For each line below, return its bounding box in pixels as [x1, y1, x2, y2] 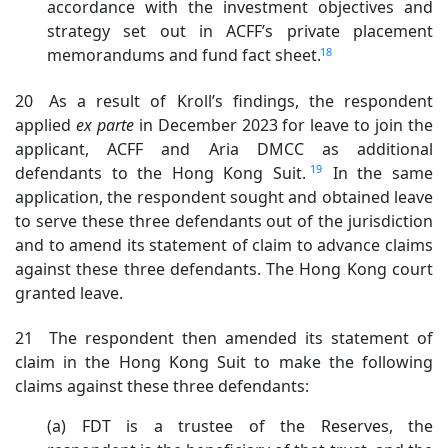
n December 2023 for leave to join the [142, 113, 434, 136]
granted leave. [15, 281, 123, 304]
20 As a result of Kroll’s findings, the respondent [15, 89, 433, 112]
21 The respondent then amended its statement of [15, 326, 433, 349]
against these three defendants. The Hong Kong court [15, 257, 433, 280]
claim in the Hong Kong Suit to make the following [15, 350, 433, 373]
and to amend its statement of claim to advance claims [15, 233, 433, 256]
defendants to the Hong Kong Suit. [15, 161, 316, 184]
